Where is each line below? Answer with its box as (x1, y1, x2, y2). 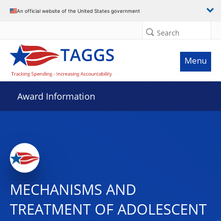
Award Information (17, 90, 95, 102)
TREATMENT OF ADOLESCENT (10, 199, 207, 219)
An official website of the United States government (17, 7, 140, 14)
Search (157, 28, 180, 37)
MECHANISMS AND (10, 180, 136, 199)
